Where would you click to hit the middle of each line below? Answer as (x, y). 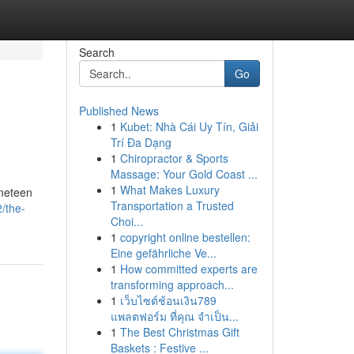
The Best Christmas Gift (179, 332)
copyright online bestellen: (185, 237)
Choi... (126, 221)
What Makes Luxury (169, 190)
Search (96, 52)
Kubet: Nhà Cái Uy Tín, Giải (189, 126)
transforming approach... (172, 284)
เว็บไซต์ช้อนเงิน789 (168, 300)
